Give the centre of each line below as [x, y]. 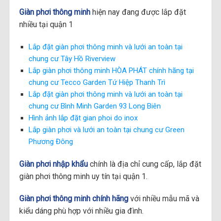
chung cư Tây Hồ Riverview [72, 58]
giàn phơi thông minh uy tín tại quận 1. [83, 176]
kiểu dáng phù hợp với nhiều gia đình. [81, 211]
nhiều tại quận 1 [46, 24]
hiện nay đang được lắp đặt [139, 12]
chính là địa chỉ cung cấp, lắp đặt [144, 164]
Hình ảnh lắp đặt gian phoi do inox [83, 118]
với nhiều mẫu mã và [165, 199]
